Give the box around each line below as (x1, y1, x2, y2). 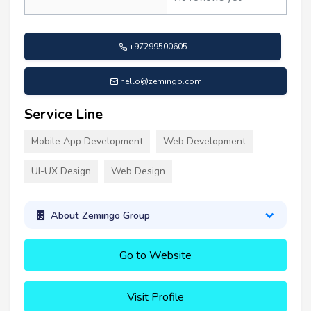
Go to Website (119, 247, 192, 263)
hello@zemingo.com (119, 76, 202, 87)
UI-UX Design (31, 165, 91, 178)
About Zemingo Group (50, 208, 150, 222)
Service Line (24, 105, 103, 124)
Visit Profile (127, 289, 184, 305)
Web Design (111, 165, 165, 178)
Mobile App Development (31, 135, 143, 149)
